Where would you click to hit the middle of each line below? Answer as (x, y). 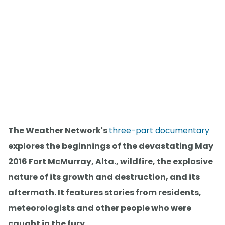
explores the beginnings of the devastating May (111, 146)
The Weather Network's (59, 131)
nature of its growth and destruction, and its (104, 177)
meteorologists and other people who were (100, 208)
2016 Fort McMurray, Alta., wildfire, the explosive (110, 162)
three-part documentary (159, 131)
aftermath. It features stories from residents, (105, 193)
